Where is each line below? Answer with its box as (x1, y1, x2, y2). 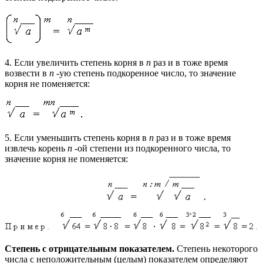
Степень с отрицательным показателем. (5, 244, 177, 254)
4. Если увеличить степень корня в (5, 57, 146, 68)
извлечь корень (5, 143, 68, 153)
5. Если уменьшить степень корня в (5, 132, 149, 143)
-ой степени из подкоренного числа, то (75, 143, 231, 153)
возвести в (5, 68, 49, 78)
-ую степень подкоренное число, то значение (56, 68, 236, 78)
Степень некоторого (177, 244, 258, 254)
